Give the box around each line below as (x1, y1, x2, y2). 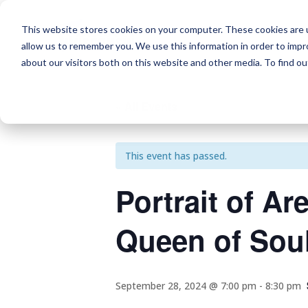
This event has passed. (125, 148, 227, 162)
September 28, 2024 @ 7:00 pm (115, 278, 256, 292)
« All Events (115, 98, 177, 114)
